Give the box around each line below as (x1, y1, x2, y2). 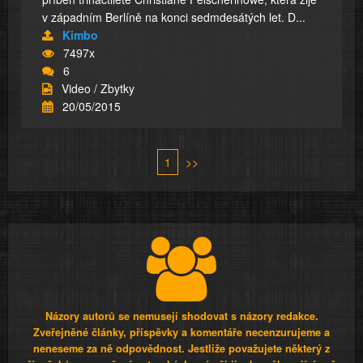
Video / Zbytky (62, 80, 135, 97)
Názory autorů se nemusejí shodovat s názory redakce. (45, 309, 318, 324)
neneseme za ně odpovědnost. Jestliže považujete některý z (33, 341, 330, 357)
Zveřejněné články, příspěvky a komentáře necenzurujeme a (33, 325, 330, 340)
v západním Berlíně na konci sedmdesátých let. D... (42, 9, 305, 26)
